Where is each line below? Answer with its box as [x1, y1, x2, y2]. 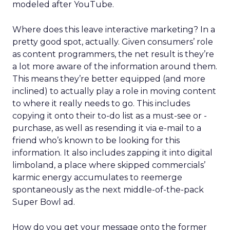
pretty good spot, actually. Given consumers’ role [12, 37, 213, 47]
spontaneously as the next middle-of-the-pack [12, 185, 204, 195]
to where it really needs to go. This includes [12, 99, 190, 108]
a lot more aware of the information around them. [12, 62, 217, 71]
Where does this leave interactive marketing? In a [12, 25, 215, 34]
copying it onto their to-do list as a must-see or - [12, 111, 207, 121]
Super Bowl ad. [12, 197, 75, 207]
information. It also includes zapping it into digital [12, 148, 213, 158]
